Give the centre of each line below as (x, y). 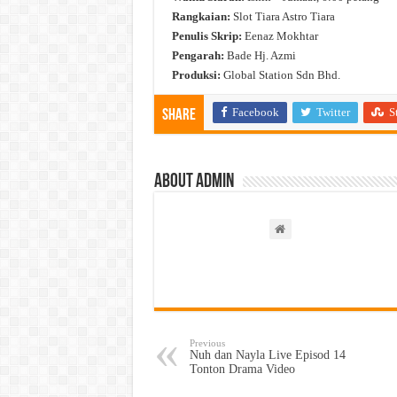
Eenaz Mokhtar (280, 36)
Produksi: (196, 75)
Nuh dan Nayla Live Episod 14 (267, 355)
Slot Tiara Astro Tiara (282, 17)
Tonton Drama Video (242, 370)
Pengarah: (198, 56)
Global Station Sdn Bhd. (280, 75)
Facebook (255, 113)
